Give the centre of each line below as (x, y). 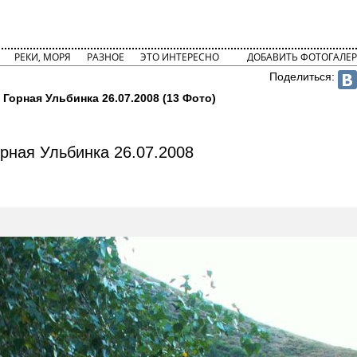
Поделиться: (304, 76)
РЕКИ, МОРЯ (42, 57)
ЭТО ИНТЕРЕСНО (179, 57)
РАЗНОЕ (105, 57)
